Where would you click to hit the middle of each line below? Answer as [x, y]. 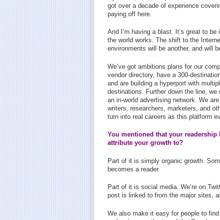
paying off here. [130, 14]
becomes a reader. [134, 169]
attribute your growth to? [145, 143]
